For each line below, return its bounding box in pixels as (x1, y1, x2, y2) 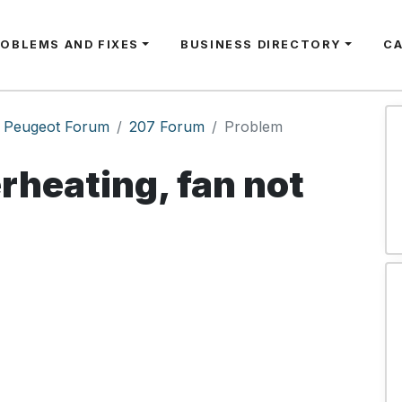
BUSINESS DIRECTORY (180, 38, 342, 51)
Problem (224, 118, 283, 135)
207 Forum (129, 118, 205, 135)
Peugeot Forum (4, 118, 109, 135)
